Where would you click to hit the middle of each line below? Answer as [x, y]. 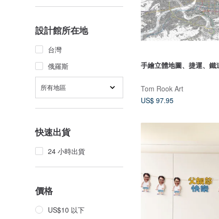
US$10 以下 [66, 210]
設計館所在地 [62, 30]
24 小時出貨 [66, 151]
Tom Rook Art [162, 88]
